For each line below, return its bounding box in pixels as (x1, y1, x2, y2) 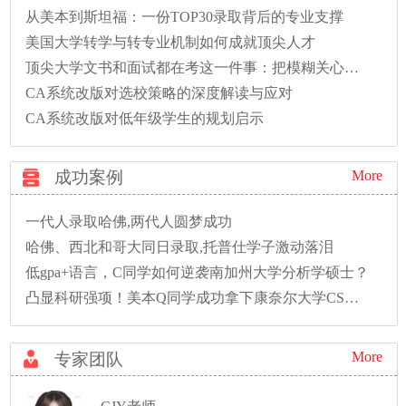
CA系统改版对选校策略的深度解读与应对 (25, 85, 294, 101)
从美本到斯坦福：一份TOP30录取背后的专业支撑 (25, 9, 344, 25)
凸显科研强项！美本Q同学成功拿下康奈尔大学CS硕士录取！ (344, 290, 360, 306)
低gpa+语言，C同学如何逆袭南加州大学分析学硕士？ (25, 265, 370, 281)
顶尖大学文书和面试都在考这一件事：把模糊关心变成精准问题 (344, 60, 360, 76)
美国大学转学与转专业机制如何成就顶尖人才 (25, 34, 316, 51)
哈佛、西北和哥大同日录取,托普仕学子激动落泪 (25, 239, 334, 256)
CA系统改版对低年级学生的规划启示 (25, 111, 265, 127)
